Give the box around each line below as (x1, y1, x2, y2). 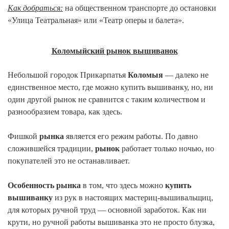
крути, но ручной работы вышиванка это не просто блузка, (8, 217, 215, 226)
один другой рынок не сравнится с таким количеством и (8, 95, 205, 104)
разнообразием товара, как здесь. (8, 107, 122, 116)
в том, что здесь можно (81, 180, 165, 190)
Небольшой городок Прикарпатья (8, 70, 126, 79)
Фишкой (8, 131, 37, 141)
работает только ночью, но (120, 144, 214, 153)
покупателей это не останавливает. (8, 156, 130, 165)
